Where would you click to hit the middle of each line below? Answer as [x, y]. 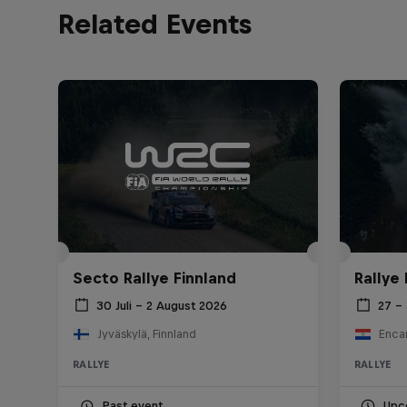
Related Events [155, 24]
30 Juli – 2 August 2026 [162, 305]
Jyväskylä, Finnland [146, 334]
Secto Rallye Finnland [154, 278]
